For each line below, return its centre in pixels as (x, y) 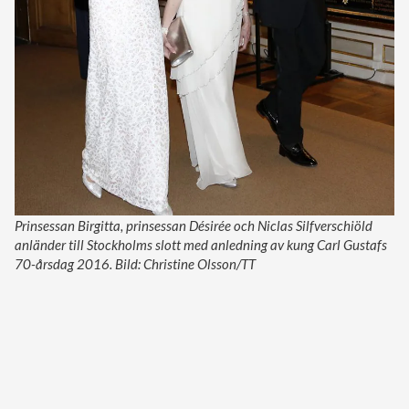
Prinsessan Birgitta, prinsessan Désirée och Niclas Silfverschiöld (194, 225)
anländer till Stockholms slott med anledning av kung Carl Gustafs (201, 244)
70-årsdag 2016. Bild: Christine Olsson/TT (135, 263)
